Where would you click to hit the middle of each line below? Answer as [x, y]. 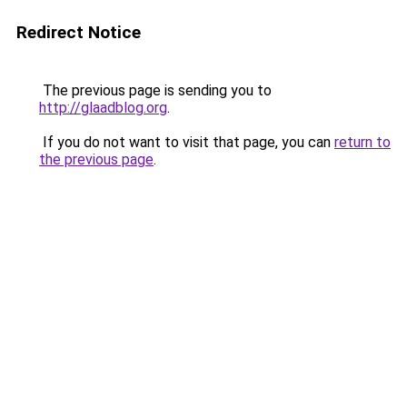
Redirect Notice [79, 32]
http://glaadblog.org [103, 108]
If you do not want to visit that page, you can [187, 142]
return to [362, 142]
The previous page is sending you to [155, 90]
